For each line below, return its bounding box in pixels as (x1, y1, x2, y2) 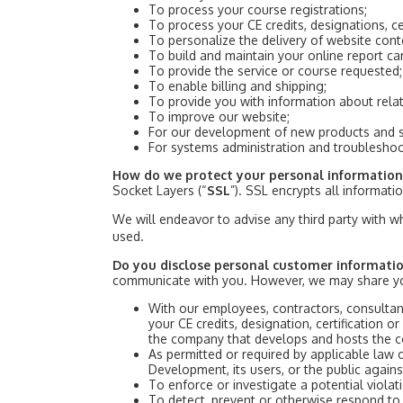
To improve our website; (148, 109, 290, 124)
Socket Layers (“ (112, 183, 207, 198)
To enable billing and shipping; (148, 78, 327, 94)
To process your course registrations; (148, 2, 367, 17)
